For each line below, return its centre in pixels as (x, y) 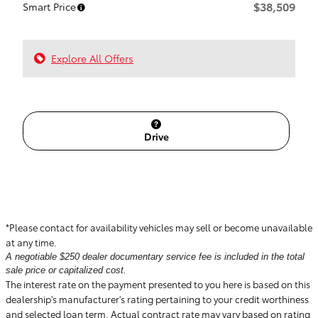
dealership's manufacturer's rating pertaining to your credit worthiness (157, 298)
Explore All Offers (92, 59)
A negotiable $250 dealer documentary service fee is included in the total (155, 256)
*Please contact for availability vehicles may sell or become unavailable (159, 227)
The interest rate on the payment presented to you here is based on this (158, 284)
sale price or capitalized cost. (66, 270)
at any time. (31, 242)
